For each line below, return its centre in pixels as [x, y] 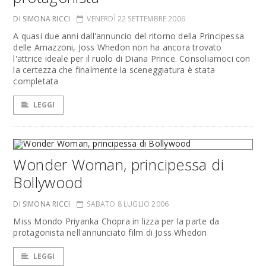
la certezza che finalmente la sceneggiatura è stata [114, 70]
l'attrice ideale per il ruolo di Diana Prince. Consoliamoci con [132, 58]
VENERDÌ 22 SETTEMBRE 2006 [136, 19]
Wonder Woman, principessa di [118, 164]
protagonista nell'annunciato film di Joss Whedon [110, 232]
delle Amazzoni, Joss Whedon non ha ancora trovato [118, 47]
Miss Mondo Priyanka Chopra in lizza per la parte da [116, 221]
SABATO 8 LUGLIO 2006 [128, 204]
